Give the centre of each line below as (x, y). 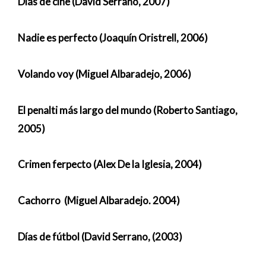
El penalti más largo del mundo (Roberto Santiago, (128, 110)
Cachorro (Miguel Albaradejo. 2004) (99, 201)
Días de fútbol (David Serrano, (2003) (100, 236)
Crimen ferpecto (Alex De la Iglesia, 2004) (110, 164)
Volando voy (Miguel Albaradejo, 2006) (104, 74)
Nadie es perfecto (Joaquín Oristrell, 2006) (113, 38)
